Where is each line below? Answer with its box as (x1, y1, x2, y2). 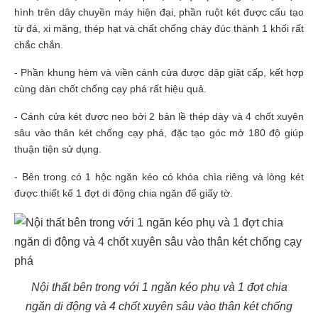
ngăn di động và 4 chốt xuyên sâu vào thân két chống (26, 300, 292, 312)
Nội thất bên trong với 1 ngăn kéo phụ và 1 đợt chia (31, 280, 287, 293)
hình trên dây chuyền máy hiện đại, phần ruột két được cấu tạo (14, 6, 304, 18)
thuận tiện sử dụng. (14, 143, 102, 155)
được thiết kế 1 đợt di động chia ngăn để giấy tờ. (14, 187, 233, 199)
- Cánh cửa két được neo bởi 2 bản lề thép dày (14, 110, 232, 122)
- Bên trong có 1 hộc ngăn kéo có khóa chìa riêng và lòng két (14, 170, 304, 182)
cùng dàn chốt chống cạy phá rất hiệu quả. (14, 82, 207, 94)
